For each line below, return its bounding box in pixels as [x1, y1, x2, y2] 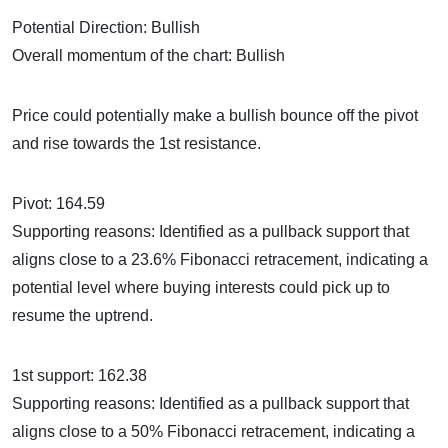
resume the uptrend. [12, 307, 153, 325]
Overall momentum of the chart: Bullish [12, 47, 285, 65]
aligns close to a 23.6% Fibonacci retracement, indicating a [12, 251, 428, 269]
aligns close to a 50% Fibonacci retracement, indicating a [12, 423, 415, 441]
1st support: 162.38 [12, 367, 147, 385]
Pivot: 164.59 [12, 195, 105, 213]
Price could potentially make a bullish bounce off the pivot [12, 107, 418, 125]
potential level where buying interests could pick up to [12, 279, 390, 297]
